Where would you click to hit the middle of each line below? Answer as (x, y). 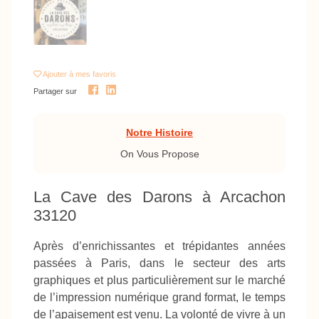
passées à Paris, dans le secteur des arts (159, 263)
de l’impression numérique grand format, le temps (159, 298)
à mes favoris (93, 74)
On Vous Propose (159, 154)
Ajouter (56, 74)
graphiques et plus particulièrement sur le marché (159, 281)
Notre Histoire (159, 132)
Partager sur (55, 91)
